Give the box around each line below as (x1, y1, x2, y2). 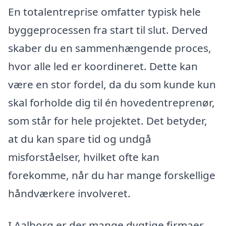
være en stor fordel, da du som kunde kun (8, 77, 216, 91)
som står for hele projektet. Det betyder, (8, 113, 207, 128)
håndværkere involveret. (8, 186, 131, 200)
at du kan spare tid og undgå (8, 131, 151, 146)
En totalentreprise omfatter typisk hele (8, 4, 201, 19)
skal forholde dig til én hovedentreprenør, (8, 95, 215, 109)
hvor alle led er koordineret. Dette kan (8, 59, 198, 73)
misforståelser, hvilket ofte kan (8, 149, 159, 164)
